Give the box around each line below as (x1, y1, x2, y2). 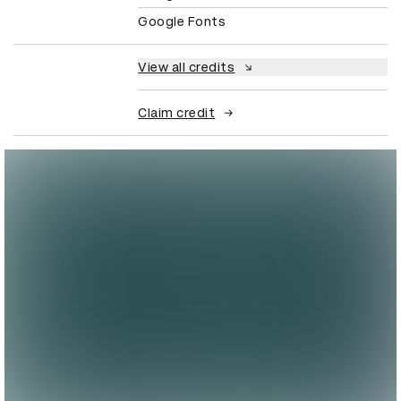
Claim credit (138, 105, 216, 120)
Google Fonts (138, 13, 226, 29)
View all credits (138, 59, 235, 74)
